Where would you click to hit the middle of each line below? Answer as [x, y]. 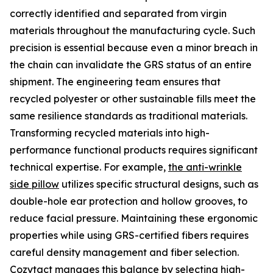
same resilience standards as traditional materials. [129, 116]
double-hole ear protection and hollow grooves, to [129, 201]
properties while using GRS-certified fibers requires [129, 235]
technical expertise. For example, [89, 167]
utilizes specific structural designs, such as [159, 184]
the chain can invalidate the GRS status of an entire [131, 65]
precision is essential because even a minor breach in [134, 48]
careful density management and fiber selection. [124, 252]
